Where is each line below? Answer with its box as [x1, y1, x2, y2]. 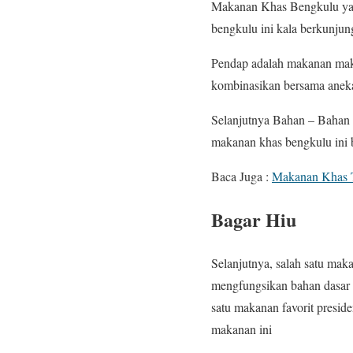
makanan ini [211, 320, 272, 337]
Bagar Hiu [211, 205, 296, 233]
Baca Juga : [211, 167, 272, 184]
